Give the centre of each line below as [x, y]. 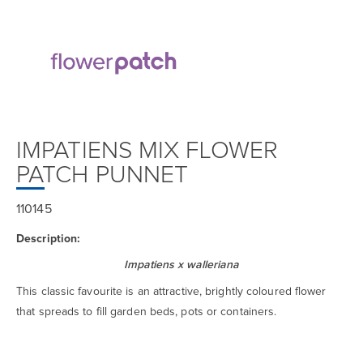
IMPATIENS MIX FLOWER [147, 151]
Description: [48, 239]
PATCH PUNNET [102, 175]
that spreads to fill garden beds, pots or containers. [147, 312]
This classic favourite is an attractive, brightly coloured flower [171, 291]
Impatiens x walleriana [181, 265]
